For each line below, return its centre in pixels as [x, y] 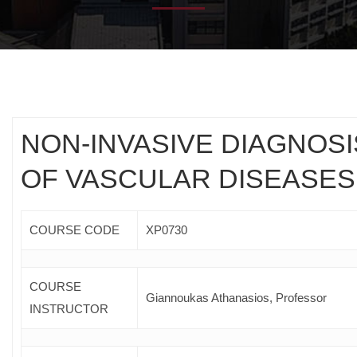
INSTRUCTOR [69, 308]
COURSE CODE [75, 229]
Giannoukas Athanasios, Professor [236, 297]
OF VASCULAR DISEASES [188, 178]
